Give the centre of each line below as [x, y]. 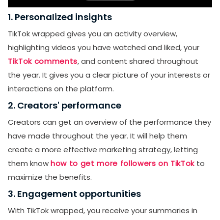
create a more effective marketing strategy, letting [103, 149]
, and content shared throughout [138, 61]
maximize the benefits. [50, 177]
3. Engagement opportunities [74, 193]
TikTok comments [43, 61]
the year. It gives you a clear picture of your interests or [109, 75]
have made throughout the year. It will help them [97, 136]
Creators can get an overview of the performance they [110, 122]
